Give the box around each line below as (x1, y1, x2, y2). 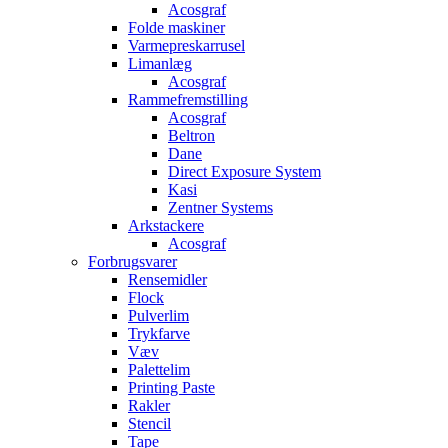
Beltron (168, 127, 215, 144)
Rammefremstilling (128, 91, 248, 108)
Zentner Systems (168, 199, 273, 216)
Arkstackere (128, 217, 204, 234)
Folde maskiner (128, 19, 225, 36)
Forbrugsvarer (88, 253, 177, 270)
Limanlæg (128, 55, 192, 72)
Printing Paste (128, 379, 215, 396)
